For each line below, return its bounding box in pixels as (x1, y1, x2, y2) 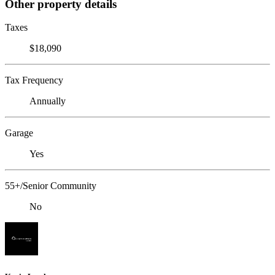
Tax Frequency (5, 75, 63, 86)
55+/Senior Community (5, 180, 96, 192)
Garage (5, 128, 33, 139)
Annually (29, 96, 66, 107)
